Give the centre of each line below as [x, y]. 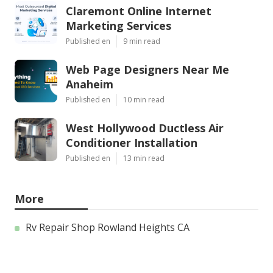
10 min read [144, 100]
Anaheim [90, 84]
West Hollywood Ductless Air [145, 128]
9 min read [142, 41]
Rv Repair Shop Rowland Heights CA [108, 228]
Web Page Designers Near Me [147, 70]
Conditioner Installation [132, 143]
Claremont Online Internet [139, 11]
